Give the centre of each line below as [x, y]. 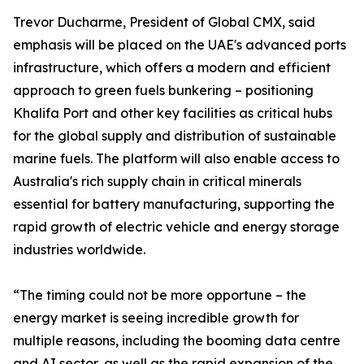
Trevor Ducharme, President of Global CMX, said [164, 22]
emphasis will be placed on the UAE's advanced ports [180, 45]
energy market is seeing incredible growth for [156, 318]
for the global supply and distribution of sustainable [175, 136]
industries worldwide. [79, 249]
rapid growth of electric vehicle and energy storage [176, 227]
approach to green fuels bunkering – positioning [163, 90]
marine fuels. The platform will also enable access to [176, 158]
